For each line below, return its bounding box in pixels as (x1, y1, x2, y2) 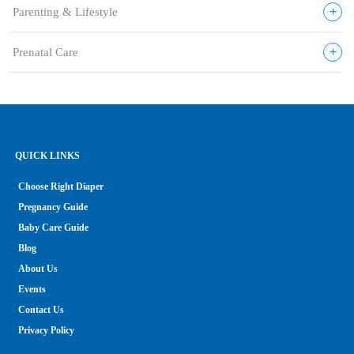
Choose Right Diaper (18, 180, 104, 192)
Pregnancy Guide (18, 201, 88, 213)
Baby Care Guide (18, 221, 88, 233)
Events (18, 283, 46, 295)
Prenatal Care (13, 45, 78, 58)
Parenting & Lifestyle (13, 5, 118, 18)
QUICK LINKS (15, 149, 80, 161)
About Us (18, 262, 58, 274)
